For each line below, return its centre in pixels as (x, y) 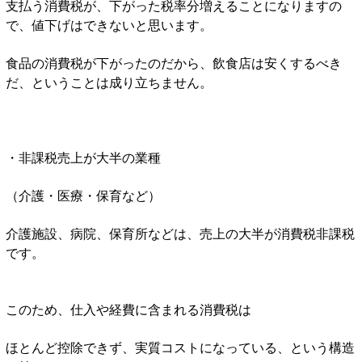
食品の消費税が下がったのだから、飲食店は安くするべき (174, 62)
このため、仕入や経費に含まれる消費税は (128, 309)
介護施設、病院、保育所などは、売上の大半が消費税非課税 (180, 233)
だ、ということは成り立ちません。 (109, 82)
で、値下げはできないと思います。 (109, 24)
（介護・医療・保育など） (83, 195)
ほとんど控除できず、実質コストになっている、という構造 (180, 347)
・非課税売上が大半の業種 (83, 157)
